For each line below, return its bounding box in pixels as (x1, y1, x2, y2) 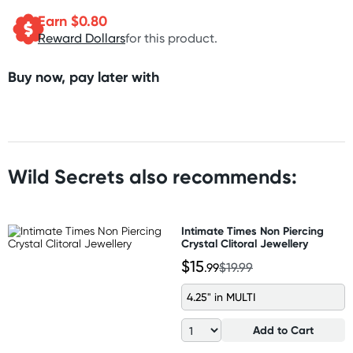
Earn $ (38, 11, 79, 30)
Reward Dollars (38, 30, 125, 46)
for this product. (125, 30, 217, 46)
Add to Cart (253, 323, 314, 337)
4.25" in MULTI (187, 290, 255, 303)
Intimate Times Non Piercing (181, 224, 324, 238)
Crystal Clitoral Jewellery (181, 236, 308, 251)
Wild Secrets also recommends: (8, 165, 297, 189)
